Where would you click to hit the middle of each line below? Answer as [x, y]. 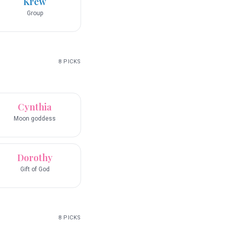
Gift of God [35, 169]
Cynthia [35, 107]
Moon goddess [35, 119]
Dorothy [35, 158]
